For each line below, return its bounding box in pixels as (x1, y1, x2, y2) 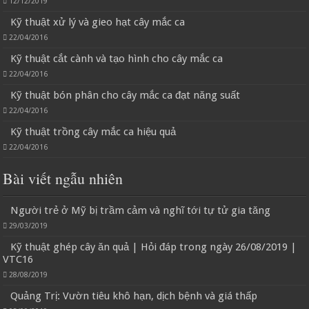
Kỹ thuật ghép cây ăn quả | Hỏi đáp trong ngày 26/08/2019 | (10, 241, 297, 254)
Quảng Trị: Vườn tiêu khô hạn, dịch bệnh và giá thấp (10, 290, 258, 303)
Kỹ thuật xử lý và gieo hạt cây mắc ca (10, 16, 186, 29)
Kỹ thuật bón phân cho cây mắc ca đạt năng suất (10, 89, 241, 102)
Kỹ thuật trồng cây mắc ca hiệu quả (10, 126, 177, 139)
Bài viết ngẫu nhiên (3, 168, 123, 189)
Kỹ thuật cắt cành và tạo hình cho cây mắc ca (10, 52, 223, 66)
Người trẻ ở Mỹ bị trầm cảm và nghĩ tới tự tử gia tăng (10, 204, 271, 217)
